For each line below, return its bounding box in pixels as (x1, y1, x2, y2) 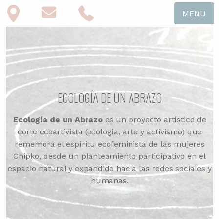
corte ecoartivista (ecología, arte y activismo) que (17, 127, 202, 136)
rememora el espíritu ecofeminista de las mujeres (14, 139, 205, 149)
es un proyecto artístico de (102, 115, 206, 124)
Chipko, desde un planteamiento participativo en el (13, 152, 206, 161)
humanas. (90, 176, 129, 185)
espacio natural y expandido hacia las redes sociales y (7, 164, 212, 173)
